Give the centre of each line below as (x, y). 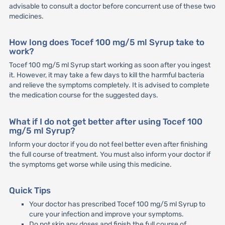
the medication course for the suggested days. (83, 95)
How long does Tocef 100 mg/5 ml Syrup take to (106, 42)
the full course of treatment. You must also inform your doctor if (109, 154)
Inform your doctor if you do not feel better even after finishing (108, 144)
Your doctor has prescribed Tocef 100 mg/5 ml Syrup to (117, 204)
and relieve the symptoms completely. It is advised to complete (109, 85)
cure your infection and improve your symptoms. (106, 214)
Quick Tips (30, 190)
